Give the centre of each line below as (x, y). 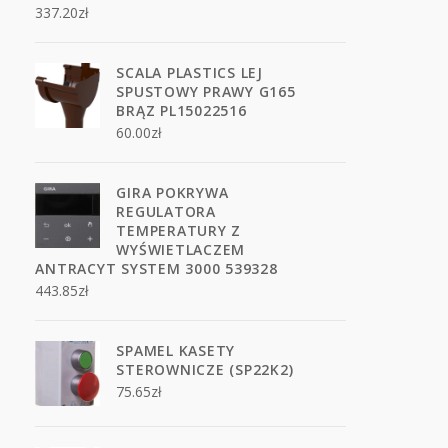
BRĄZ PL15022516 (181, 110)
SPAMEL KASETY (176, 350)
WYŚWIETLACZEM (181, 249)
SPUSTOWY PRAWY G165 (206, 91)
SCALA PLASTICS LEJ (189, 72)
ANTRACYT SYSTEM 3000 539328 (156, 268)
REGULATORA (166, 211)
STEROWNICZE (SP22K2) (205, 369)
